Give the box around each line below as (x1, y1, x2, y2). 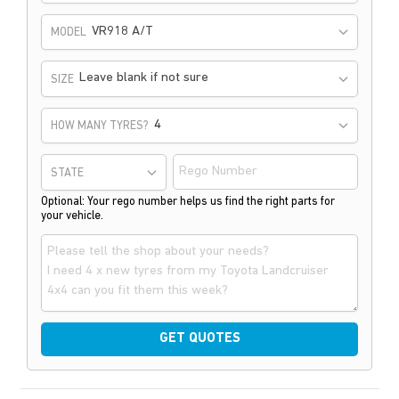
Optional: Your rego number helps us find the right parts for (41, 195, 335, 208)
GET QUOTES (159, 332, 240, 346)
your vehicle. (41, 209, 103, 222)
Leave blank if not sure (79, 71, 208, 85)
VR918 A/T (92, 24, 153, 38)
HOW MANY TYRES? (51, 120, 149, 133)
